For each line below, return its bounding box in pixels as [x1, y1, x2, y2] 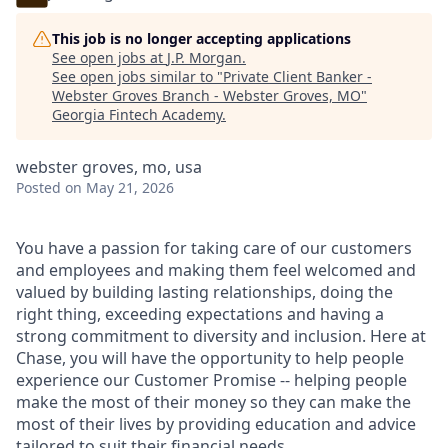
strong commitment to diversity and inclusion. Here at [16, 325, 426, 347]
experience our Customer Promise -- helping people [16, 369, 407, 391]
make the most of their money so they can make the [16, 391, 411, 413]
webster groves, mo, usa [16, 156, 202, 178]
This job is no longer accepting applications [52, 29, 351, 48]
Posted [16, 178, 61, 197]
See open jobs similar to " [52, 67, 223, 86]
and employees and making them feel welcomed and [16, 259, 416, 281]
